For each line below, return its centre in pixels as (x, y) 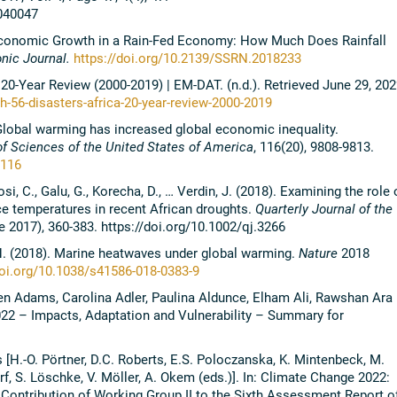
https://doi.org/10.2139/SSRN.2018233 (187, 58)
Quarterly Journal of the (323, 209)
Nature (318, 253)
